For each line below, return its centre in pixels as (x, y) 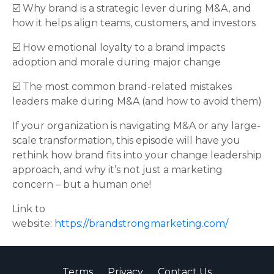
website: (33, 224)
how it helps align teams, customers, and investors (134, 23)
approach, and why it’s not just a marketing (117, 170)
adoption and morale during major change (117, 62)
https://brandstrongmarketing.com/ (141, 224)
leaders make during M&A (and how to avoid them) (137, 101)
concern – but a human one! (82, 184)
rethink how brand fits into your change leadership (137, 155)
